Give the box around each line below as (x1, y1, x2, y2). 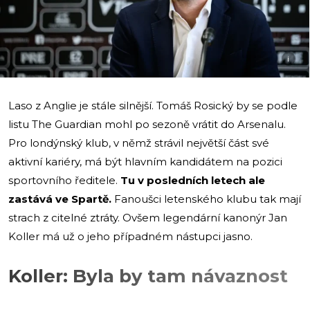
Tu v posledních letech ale (120, 173, 265, 187)
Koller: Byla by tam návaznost (8, 264, 288, 287)
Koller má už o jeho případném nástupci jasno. (8, 229, 253, 243)
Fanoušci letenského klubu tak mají (111, 192, 301, 206)
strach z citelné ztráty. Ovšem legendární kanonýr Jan (8, 210, 287, 224)
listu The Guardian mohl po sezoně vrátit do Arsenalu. (8, 117, 286, 131)
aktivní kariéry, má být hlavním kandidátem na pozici (8, 154, 282, 168)
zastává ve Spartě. (8, 192, 111, 206)
